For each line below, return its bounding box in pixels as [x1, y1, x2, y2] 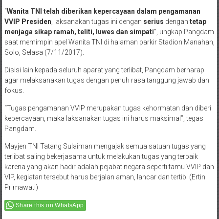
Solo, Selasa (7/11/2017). [4, 48, 84, 57]
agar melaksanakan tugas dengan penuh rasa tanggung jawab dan [4, 76, 209, 85]
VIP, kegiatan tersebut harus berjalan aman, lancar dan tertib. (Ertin [4, 173, 205, 181]
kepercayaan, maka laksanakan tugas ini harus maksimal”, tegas [4, 114, 203, 123]
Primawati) [4, 183, 38, 192]
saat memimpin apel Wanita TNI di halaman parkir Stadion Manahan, [4, 38, 215, 46]
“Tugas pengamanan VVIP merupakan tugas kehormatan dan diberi [4, 104, 211, 112]
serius [143, 18, 165, 26]
